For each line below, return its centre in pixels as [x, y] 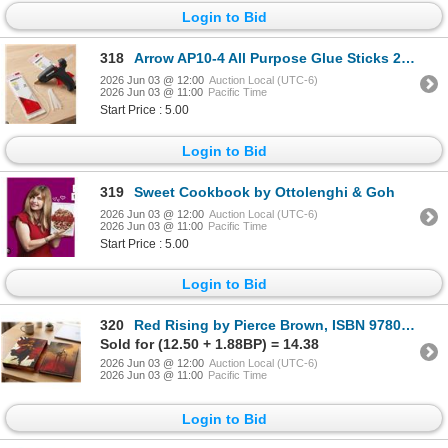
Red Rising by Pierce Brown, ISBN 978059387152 [267, 325]
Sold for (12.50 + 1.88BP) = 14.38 [209, 344]
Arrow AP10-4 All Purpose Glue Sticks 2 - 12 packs [267, 58]
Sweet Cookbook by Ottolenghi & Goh [264, 191]
